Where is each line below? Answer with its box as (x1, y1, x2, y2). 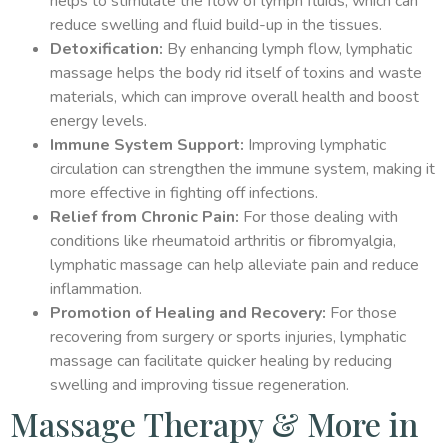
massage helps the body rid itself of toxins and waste (50, 61, 422, 84)
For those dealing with (239, 205, 398, 228)
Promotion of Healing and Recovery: (50, 301, 326, 324)
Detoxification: (50, 37, 163, 60)
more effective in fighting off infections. (50, 181, 318, 204)
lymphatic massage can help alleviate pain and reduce (50, 253, 419, 276)
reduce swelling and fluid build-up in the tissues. (50, 13, 382, 36)
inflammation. (50, 277, 142, 300)
